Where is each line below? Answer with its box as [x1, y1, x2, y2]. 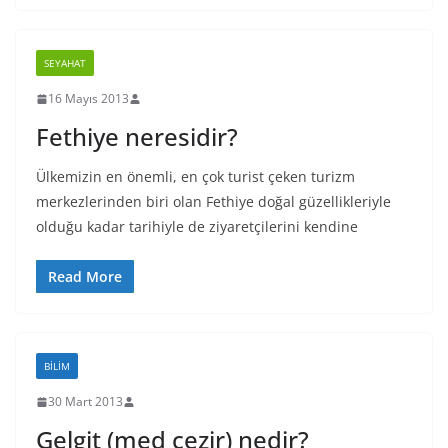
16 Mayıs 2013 [48, 90, 129, 107]
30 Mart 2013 [48, 393, 123, 410]
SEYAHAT [44, 56, 86, 70]
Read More [48, 267, 122, 286]
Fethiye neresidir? [36, 120, 238, 153]
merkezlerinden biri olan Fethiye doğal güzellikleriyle [36, 192, 391, 211]
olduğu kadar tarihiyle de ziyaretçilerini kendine [36, 217, 358, 236]
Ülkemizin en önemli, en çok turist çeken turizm [36, 167, 355, 186]
